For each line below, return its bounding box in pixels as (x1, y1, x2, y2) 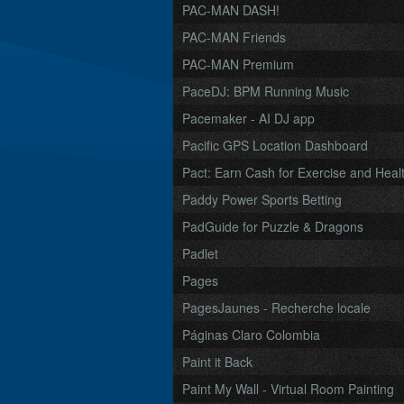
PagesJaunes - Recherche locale (182, 298, 371, 317)
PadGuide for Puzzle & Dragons (182, 217, 363, 235)
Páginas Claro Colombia (182, 326, 320, 344)
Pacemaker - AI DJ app (182, 109, 315, 127)
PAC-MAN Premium (182, 55, 294, 73)
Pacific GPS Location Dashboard (182, 136, 368, 154)
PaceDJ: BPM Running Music (182, 82, 349, 100)
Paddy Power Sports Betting (182, 190, 342, 208)
